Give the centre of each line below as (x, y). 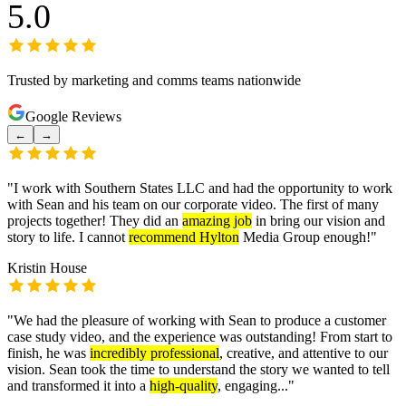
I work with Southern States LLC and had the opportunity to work (203, 188)
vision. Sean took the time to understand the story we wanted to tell (198, 370)
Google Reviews (73, 117)
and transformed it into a (78, 386)
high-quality (184, 386)
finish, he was (48, 353)
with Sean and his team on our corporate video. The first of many (193, 205)
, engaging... (253, 386)
